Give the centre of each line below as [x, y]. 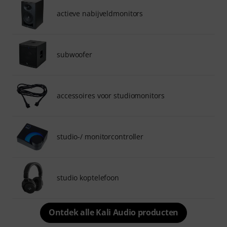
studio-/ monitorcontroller [100, 136]
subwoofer [75, 54]
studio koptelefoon [88, 177]
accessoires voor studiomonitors [111, 95]
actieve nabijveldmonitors [100, 13]
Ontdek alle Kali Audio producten [113, 212]
